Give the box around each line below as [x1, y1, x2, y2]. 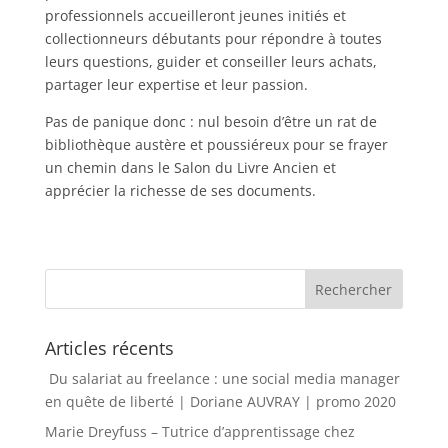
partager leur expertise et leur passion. [44, 75, 308, 94]
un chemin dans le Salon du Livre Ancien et [44, 158, 336, 177]
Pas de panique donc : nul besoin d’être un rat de [44, 112, 377, 131]
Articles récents [44, 336, 174, 360]
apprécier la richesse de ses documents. [44, 181, 316, 200]
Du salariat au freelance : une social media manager [44, 369, 400, 388]
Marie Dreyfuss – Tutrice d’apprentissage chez [44, 422, 355, 441]
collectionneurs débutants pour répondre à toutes [44, 29, 382, 48]
